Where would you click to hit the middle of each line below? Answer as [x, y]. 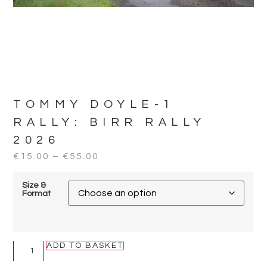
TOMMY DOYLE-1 [94, 104]
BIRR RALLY [148, 122]
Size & [34, 185]
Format [37, 194]
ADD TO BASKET [85, 245]
